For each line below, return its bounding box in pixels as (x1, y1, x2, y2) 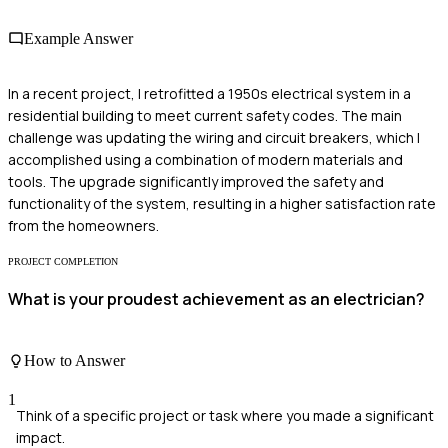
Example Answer (24, 29, 133, 47)
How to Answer (24, 352, 125, 370)
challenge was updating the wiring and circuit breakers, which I (8, 128, 420, 148)
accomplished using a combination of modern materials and (8, 150, 403, 170)
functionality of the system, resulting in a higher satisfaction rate (8, 194, 436, 214)
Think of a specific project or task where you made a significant (16, 406, 434, 426)
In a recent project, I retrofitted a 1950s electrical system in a (8, 84, 411, 104)
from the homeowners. (8, 216, 159, 236)
